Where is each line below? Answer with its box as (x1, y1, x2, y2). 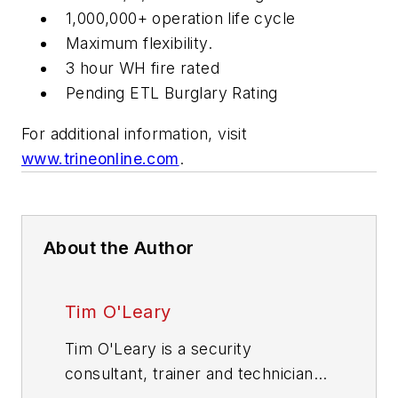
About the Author (44, 237, 195, 259)
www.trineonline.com (21, 149, 179, 169)
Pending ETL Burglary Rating (66, 84, 278, 103)
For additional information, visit (21, 124, 248, 144)
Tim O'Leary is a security (65, 339, 251, 359)
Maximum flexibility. (66, 34, 212, 53)
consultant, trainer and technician (65, 364, 314, 384)
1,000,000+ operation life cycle (66, 9, 296, 28)
